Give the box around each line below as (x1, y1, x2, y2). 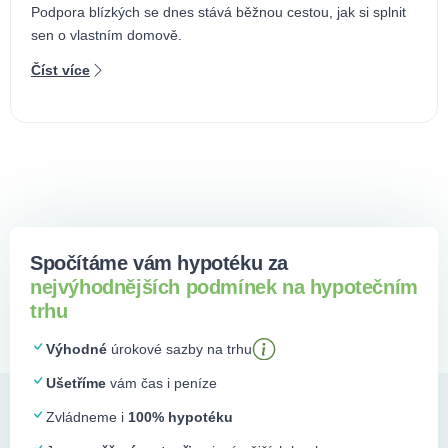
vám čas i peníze (106, 374, 217, 391)
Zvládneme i (46, 408, 128, 425)
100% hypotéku (128, 408, 233, 425)
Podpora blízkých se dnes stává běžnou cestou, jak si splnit (31, 3, 406, 20)
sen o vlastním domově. (31, 26, 182, 43)
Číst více (31, 61, 90, 78)
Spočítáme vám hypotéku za (30, 251, 289, 274)
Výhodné (46, 340, 107, 357)
